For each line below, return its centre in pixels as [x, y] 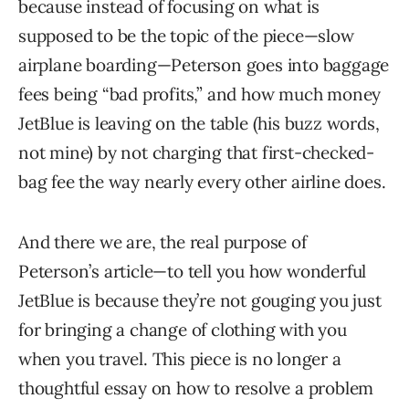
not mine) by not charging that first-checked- [196, 153]
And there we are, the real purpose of [163, 242]
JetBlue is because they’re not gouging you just [200, 301]
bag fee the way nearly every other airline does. [202, 182]
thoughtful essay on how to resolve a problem [196, 388]
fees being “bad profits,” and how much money [200, 94]
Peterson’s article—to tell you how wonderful [193, 272]
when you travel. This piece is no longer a [180, 359]
